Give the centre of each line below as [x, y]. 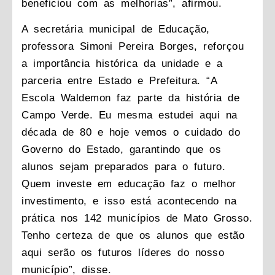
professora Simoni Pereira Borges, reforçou [133, 47]
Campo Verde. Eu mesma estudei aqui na [130, 115]
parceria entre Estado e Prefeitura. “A [119, 81]
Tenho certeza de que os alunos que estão [133, 236]
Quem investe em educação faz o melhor [129, 184]
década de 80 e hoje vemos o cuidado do [131, 133]
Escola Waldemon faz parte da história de [130, 98]
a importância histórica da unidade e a [122, 64]
